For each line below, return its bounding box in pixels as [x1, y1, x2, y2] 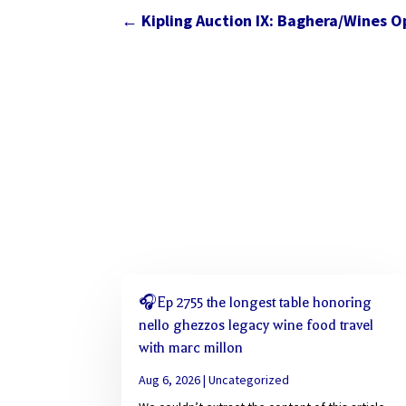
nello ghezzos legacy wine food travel [139, 316, 374, 333]
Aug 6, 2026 [139, 371, 201, 388]
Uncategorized [208, 371, 290, 388]
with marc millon [139, 339, 244, 356]
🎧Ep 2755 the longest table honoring [139, 294, 372, 311]
